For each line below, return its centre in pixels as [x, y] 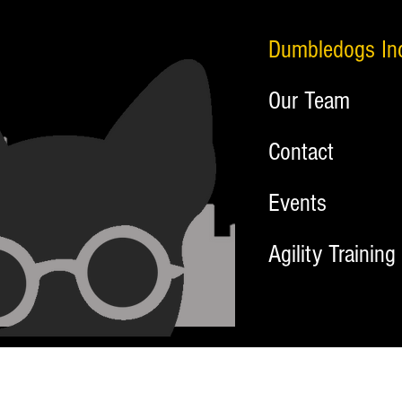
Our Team [309, 101]
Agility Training [332, 254]
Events [297, 203]
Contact [301, 152]
